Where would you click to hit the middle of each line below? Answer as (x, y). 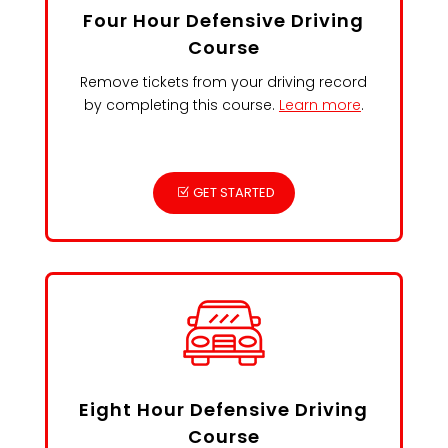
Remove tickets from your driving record (224, 82)
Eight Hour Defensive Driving (224, 409)
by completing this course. (181, 105)
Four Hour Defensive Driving (224, 20)
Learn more (319, 105)
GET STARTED (233, 192)
